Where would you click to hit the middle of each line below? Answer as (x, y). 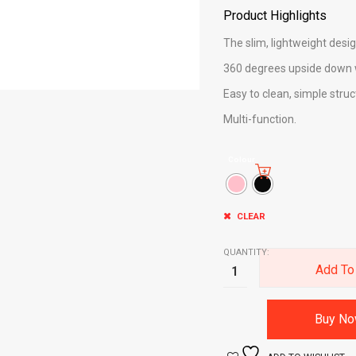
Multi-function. (259, 119)
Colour (241, 159)
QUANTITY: (246, 252)
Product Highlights (275, 15)
